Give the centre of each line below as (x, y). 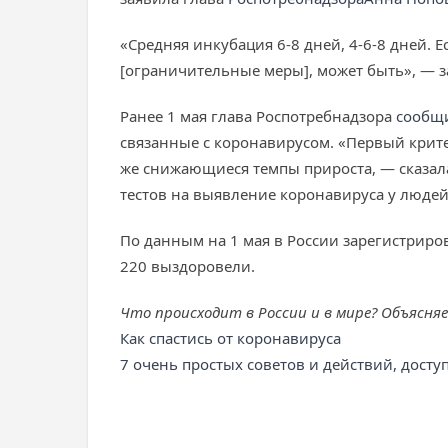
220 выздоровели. (187, 266)
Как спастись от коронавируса (230, 338)
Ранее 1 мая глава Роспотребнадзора (258, 116)
